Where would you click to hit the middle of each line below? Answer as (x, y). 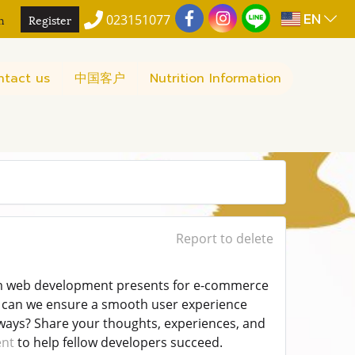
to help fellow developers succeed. (120, 343)
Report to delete (224, 239)
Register (50, 19)
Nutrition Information (216, 78)
